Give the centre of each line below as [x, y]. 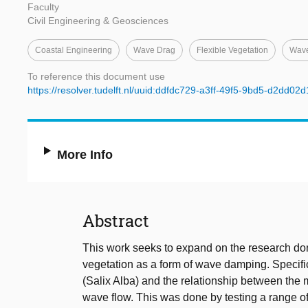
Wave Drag [154, 51]
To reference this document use [96, 77]
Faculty [43, 7]
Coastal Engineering [74, 51]
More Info [85, 155]
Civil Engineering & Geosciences [98, 21]
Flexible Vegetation [232, 51]
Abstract [116, 221]
